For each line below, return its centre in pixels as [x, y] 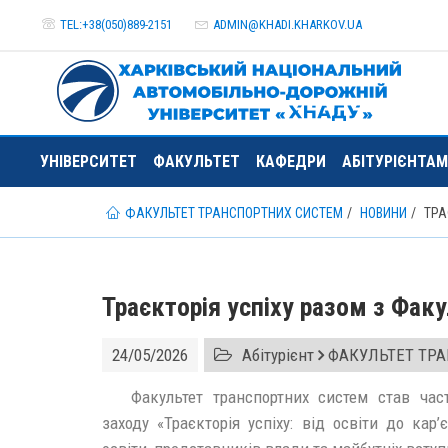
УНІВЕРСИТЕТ [88, 161]
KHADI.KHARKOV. [303, 24]
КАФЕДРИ [291, 161]
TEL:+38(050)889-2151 [116, 24]
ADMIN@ [236, 24]
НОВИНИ [383, 213]
